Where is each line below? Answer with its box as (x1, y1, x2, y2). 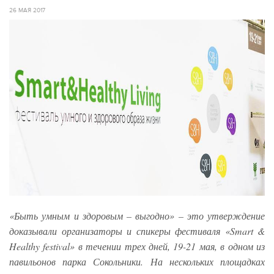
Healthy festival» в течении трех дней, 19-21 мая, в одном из (9, 240, 265, 253)
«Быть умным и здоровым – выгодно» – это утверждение (9, 209, 265, 223)
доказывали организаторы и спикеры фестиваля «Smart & (9, 224, 265, 238)
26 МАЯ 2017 (9, 7, 45, 14)
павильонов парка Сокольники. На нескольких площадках (9, 255, 265, 268)
